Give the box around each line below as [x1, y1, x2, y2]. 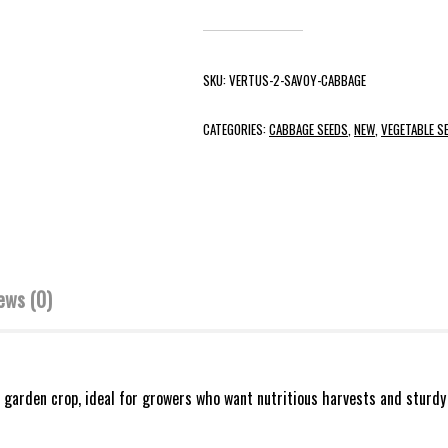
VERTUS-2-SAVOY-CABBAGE [229, 70, 366, 91]
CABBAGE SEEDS [269, 119, 348, 140]
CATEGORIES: [203, 119, 269, 140]
